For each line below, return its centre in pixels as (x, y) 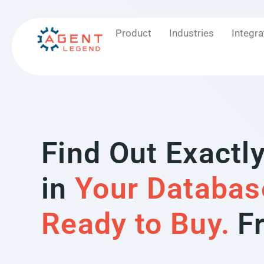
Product (133, 33)
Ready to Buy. (136, 224)
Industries (191, 33)
